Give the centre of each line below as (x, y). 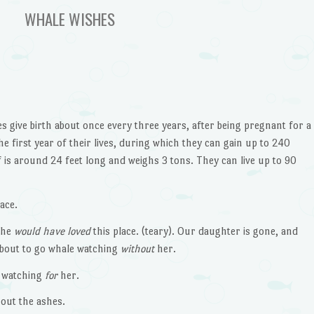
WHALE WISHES (69, 19)
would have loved (53, 231)
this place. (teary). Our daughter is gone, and (195, 231)
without (137, 248)
